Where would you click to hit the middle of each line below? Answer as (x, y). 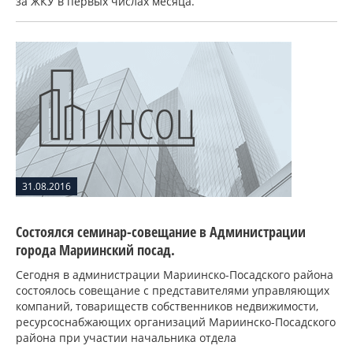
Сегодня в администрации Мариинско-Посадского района (175, 275)
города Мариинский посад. (95, 250)
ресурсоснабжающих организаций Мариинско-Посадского (176, 322)
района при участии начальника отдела (126, 338)
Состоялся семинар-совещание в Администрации (161, 232)
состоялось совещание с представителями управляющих (173, 290)
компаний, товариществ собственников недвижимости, (167, 306)
